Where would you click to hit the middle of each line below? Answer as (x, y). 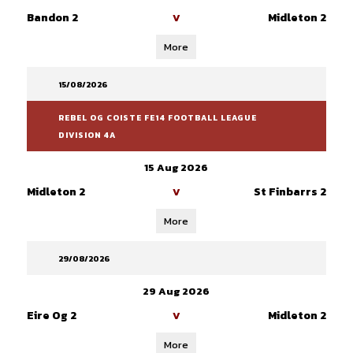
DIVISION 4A (87, 135)
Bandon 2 (52, 18)
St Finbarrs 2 (290, 192)
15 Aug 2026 (176, 167)
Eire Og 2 (51, 316)
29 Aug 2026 (176, 291)
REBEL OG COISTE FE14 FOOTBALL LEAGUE (157, 118)
